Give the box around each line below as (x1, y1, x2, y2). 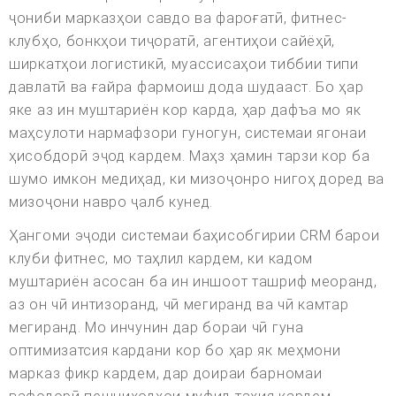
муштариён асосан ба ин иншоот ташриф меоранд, (9, 273, 377, 291)
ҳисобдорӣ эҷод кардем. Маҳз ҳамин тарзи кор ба (9, 148, 370, 165)
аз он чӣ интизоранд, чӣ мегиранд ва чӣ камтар (9, 296, 349, 314)
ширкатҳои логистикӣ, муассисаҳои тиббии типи (9, 56, 359, 73)
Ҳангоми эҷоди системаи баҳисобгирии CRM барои (9, 227, 380, 245)
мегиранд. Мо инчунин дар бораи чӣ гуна (9, 319, 304, 337)
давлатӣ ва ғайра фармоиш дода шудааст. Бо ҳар (9, 79, 364, 96)
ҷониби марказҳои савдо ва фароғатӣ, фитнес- (9, 10, 348, 27)
